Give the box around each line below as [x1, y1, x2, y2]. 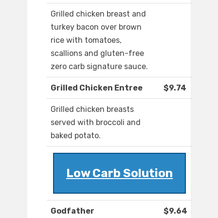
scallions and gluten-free [51, 49, 144, 58]
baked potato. [51, 131, 101, 141]
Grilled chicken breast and [51, 9, 146, 19]
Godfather [51, 206, 94, 216]
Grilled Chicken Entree [51, 83, 143, 93]
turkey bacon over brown [51, 22, 142, 32]
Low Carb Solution [66, 166, 173, 181]
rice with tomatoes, [51, 36, 122, 45]
